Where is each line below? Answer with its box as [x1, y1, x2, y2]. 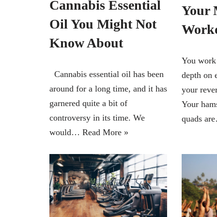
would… [49, 127, 82, 137]
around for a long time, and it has [49, 83, 167, 93]
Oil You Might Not [49, 16, 156, 31]
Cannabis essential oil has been [49, 69, 164, 79]
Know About [49, 35, 123, 50]
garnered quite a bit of [49, 98, 127, 108]
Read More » [82, 127, 128, 137]
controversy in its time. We [49, 112, 145, 123]
